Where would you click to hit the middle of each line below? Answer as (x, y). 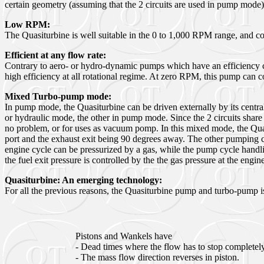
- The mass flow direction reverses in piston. (157, 257)
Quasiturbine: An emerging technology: (83, 180)
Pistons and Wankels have (124, 236)
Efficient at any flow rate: (57, 55)
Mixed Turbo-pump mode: (58, 96)
